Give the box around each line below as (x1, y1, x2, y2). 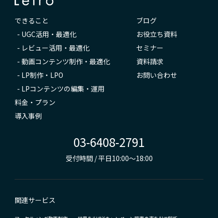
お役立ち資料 (136, 29, 177, 39)
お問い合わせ (136, 70, 177, 80)
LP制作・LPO (21, 70, 63, 80)
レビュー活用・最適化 (21, 42, 90, 53)
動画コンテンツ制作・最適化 (21, 56, 110, 66)
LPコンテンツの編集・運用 (21, 83, 105, 93)
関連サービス (15, 195, 55, 205)
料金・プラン (15, 97, 55, 107)
